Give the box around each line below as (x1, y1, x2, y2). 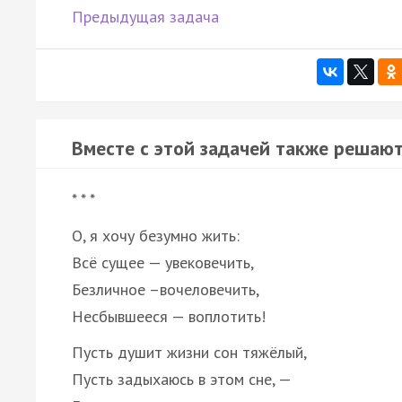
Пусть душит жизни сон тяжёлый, (72, 341, 307, 363)
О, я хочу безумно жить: (72, 224, 240, 246)
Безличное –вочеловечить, (72, 278, 259, 300)
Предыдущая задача (72, 5, 219, 27)
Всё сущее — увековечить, (72, 251, 254, 273)
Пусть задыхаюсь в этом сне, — (72, 368, 292, 389)
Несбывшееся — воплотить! (72, 305, 266, 327)
